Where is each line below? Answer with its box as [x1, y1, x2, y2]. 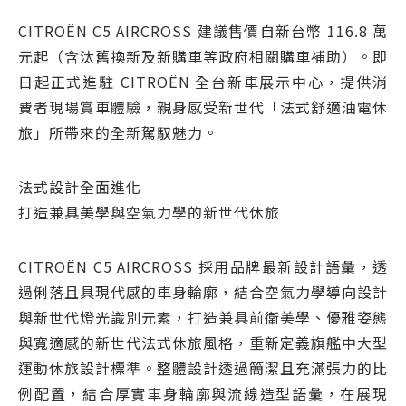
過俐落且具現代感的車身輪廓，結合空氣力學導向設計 [18, 281, 388, 303]
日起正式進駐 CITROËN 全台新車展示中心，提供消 [18, 71, 388, 92]
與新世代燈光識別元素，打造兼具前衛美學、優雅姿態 [18, 306, 388, 328]
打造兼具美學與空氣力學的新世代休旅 [18, 201, 280, 223]
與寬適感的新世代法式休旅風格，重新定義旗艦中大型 [18, 332, 388, 353]
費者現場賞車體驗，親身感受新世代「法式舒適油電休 [18, 96, 388, 118]
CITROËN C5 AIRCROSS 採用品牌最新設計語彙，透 [18, 256, 388, 277]
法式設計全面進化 [18, 176, 141, 198]
